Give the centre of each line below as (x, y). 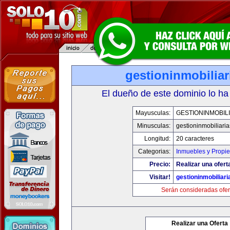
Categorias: (154, 151)
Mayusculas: (153, 113)
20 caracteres (195, 139)
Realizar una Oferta (200, 223)
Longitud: (157, 139)
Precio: (160, 164)
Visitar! (160, 177)
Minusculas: (154, 126)
